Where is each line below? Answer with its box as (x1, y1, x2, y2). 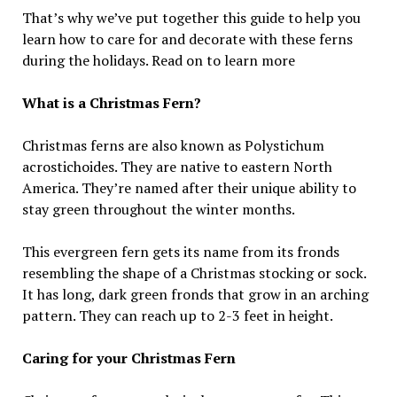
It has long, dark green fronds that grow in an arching (21, 284, 369, 304)
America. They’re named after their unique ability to (21, 177, 356, 198)
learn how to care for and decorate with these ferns (21, 28, 353, 49)
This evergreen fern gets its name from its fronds (21, 241, 339, 261)
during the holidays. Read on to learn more (21, 50, 295, 70)
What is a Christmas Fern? (21, 92, 201, 113)
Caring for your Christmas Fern (21, 347, 236, 368)
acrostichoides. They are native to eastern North (21, 156, 332, 176)
